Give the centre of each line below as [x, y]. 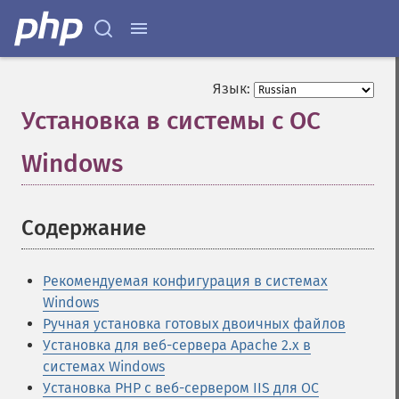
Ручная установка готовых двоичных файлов [194, 324]
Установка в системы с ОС [171, 121]
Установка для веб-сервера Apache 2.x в [177, 345]
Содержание [84, 228]
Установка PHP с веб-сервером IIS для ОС [181, 388]
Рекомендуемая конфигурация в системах [185, 281]
